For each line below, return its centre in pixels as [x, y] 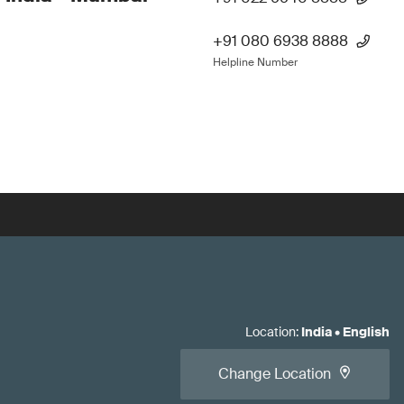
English [366, 332]
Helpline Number [255, 62]
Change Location [275, 374]
